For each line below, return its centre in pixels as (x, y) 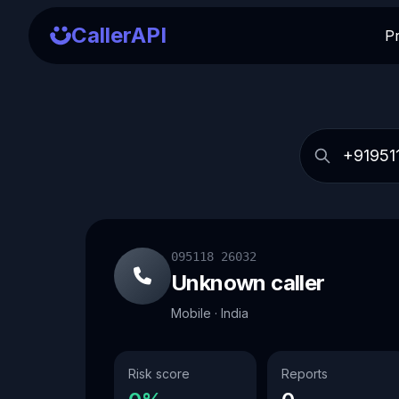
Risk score (159, 374)
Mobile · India (210, 313)
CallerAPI (119, 35)
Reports (305, 374)
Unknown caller (248, 283)
